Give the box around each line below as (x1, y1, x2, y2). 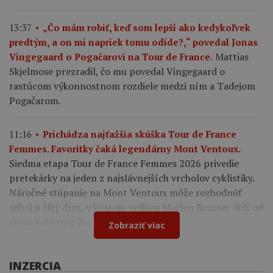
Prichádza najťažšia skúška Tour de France (43, 127, 236, 140)
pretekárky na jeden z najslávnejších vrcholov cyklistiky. (9, 171, 254, 185)
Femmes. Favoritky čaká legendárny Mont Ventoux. (9, 142, 241, 155)
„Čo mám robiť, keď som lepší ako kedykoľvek (43, 21, 250, 34)
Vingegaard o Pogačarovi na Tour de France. (9, 50, 213, 63)
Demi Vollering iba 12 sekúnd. (9, 214, 140, 229)
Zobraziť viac (108, 219, 165, 231)
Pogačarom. (9, 93, 61, 107)
